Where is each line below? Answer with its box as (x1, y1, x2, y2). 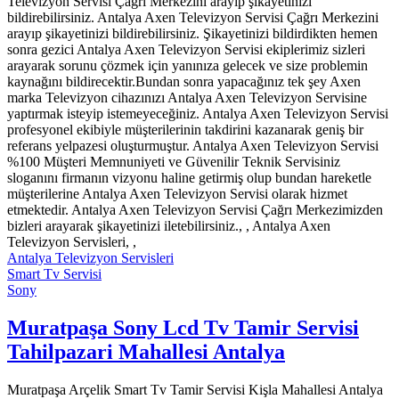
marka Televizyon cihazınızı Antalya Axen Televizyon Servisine (7, 90, 367, 106)
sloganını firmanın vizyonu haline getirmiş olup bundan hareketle (7, 170, 371, 186)
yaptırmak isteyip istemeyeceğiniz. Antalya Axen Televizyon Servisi (7, 106, 388, 122)
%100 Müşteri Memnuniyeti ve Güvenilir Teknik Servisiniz (7, 154, 340, 170)
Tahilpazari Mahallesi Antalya (7, 340, 285, 364)
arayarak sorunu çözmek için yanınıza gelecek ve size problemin (7, 58, 368, 74)
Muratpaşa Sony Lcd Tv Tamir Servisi (7, 316, 359, 340)
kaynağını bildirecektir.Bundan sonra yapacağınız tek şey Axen (7, 74, 361, 90)
